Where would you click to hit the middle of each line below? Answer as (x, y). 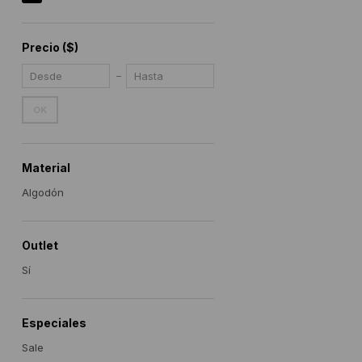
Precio (42, 47)
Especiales (54, 323)
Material (46, 168)
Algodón (42, 192)
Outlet (40, 245)
